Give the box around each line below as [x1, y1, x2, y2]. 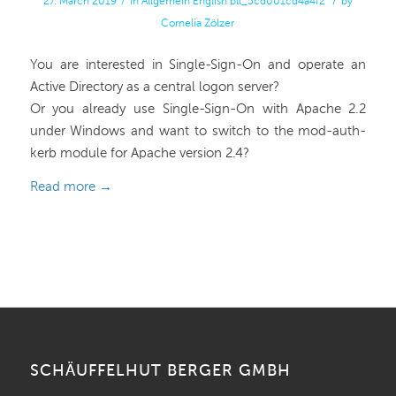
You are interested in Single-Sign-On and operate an [29, 57, 367, 72]
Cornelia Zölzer [161, 19, 235, 29]
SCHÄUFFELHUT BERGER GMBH [29, 363, 291, 380]
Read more [29, 179, 95, 194]
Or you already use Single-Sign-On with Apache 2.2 [29, 102, 367, 116]
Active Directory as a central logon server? [29, 80, 279, 94]
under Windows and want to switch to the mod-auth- [29, 124, 367, 138]
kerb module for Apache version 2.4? [29, 146, 249, 160]
